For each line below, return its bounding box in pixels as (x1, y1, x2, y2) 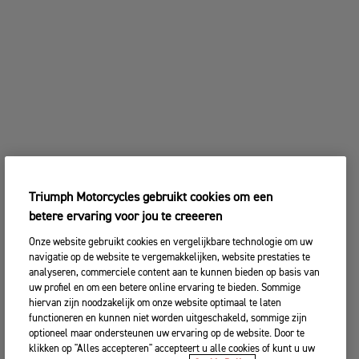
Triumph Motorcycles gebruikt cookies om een (29, 95, 273, 108)
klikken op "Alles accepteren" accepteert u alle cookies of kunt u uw (29, 248, 316, 258)
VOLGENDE (260, 337, 316, 350)
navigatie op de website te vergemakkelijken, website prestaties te (29, 156, 311, 167)
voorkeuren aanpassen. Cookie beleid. (29, 263, 191, 273)
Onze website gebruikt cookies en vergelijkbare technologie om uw (29, 141, 313, 151)
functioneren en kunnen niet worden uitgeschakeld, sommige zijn (29, 217, 308, 228)
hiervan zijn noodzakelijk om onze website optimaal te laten (29, 202, 282, 212)
